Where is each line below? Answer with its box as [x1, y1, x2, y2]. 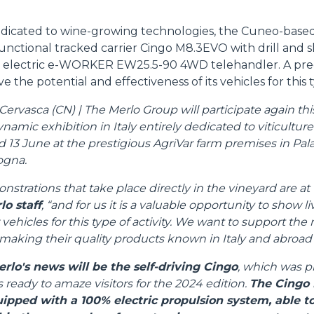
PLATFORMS [64, 274, 133, 287]
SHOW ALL [225, 17, 285, 30]
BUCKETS [64, 118, 117, 132]
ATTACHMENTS [11, 17, 88, 30]
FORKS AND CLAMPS [64, 170, 179, 184]
